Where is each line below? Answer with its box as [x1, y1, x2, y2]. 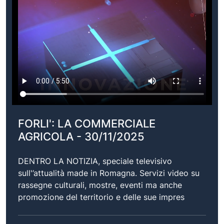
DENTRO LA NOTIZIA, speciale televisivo [18, 155, 172, 166]
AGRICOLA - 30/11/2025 [18, 129, 144, 143]
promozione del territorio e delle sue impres [18, 191, 184, 202]
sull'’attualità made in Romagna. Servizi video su [18, 167, 199, 178]
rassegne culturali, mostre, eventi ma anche [18, 179, 182, 190]
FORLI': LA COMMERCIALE [18, 116, 155, 130]
